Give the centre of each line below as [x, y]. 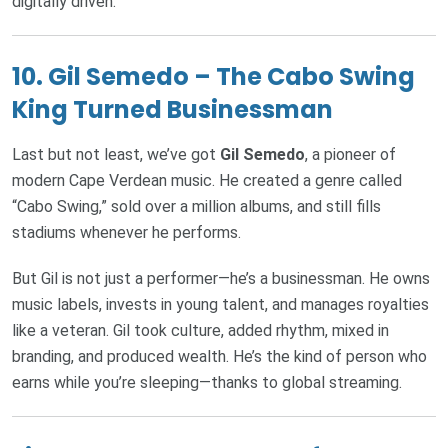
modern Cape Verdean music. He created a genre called [207, 181]
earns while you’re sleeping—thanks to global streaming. [207, 383]
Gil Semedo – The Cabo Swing [231, 77]
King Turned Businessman [172, 110]
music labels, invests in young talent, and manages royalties [220, 305]
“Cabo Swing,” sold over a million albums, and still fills [196, 207]
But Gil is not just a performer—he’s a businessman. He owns [221, 279]
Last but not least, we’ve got [116, 155]
